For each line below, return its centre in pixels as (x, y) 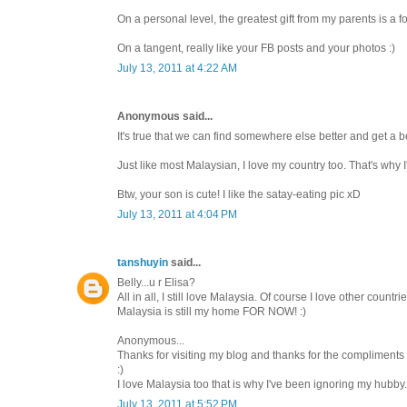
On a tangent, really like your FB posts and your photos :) (256, 48)
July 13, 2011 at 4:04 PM (177, 214)
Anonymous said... (165, 116)
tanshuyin (143, 262)
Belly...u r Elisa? (156, 282)
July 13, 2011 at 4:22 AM (177, 68)
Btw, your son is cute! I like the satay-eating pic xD (239, 194)
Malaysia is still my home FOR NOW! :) (212, 311)
